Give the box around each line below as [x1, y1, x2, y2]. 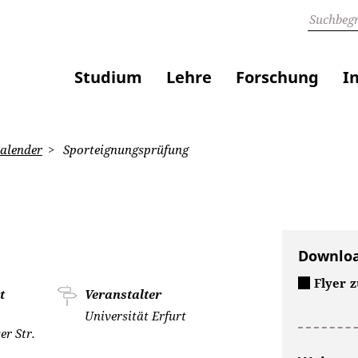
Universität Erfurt [85, 308, 187, 324]
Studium [74, 66, 142, 89]
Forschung [236, 66, 319, 89]
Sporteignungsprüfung [60, 141, 189, 157]
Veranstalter [85, 286, 162, 302]
